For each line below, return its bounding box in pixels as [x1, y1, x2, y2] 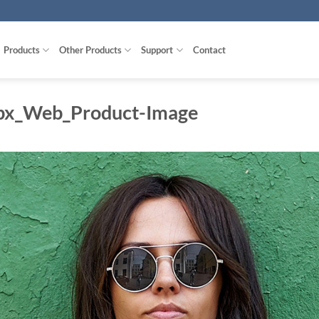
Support [141, 44, 174, 56]
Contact [192, 44, 226, 56]
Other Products [59, 44, 122, 56]
